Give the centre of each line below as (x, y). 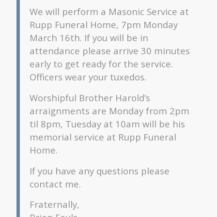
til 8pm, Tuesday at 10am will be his (107, 124)
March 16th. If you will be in (89, 38)
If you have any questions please (99, 170)
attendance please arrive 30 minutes (109, 51)
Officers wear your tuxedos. (88, 77)
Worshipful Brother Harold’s (90, 97)
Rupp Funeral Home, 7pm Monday (103, 25)
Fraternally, (54, 204)
